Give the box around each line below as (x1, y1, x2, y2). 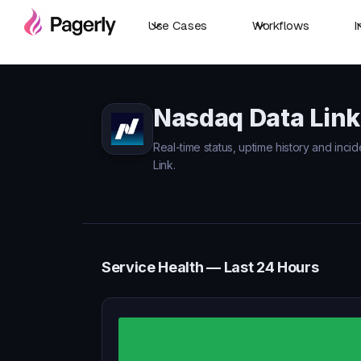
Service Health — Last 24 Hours (102, 259, 319, 276)
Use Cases (148, 19, 208, 32)
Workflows (252, 19, 309, 32)
